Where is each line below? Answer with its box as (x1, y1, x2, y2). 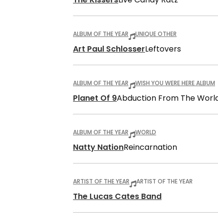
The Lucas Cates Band (73, 191, 162, 202)
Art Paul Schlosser (73, 43, 145, 54)
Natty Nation (73, 142, 124, 153)
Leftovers (145, 43, 181, 54)
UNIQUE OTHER (135, 30, 177, 38)
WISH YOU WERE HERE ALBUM (135, 79, 215, 87)
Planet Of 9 (73, 92, 117, 104)
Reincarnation (124, 142, 177, 153)
